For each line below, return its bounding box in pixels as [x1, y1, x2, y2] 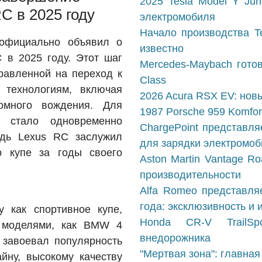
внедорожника [140, 232, 211, 244]
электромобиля [140, 11, 215, 23]
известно [140, 43, 184, 54]
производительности [140, 169, 241, 181]
